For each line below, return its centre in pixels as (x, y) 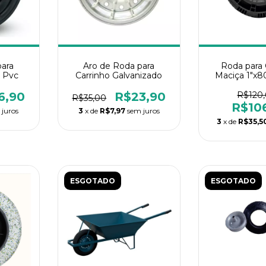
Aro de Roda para (119, 66)
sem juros (143, 111)
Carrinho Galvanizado (119, 75)
